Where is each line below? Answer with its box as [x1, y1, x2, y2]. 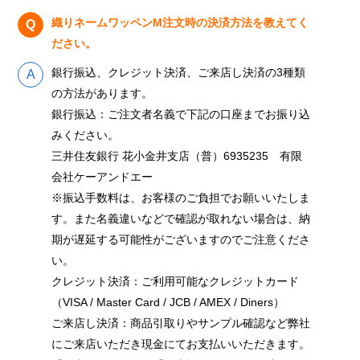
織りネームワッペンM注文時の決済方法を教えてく [51, 15, 309, 29]
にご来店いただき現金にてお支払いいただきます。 [51, 337, 311, 350]
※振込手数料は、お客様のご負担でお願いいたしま [51, 190, 311, 204]
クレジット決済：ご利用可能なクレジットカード [51, 274, 300, 288]
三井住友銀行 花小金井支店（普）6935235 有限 [51, 149, 303, 162]
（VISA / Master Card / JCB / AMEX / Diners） [51, 295, 285, 309]
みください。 [51, 128, 120, 141]
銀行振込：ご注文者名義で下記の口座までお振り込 [51, 107, 311, 121]
